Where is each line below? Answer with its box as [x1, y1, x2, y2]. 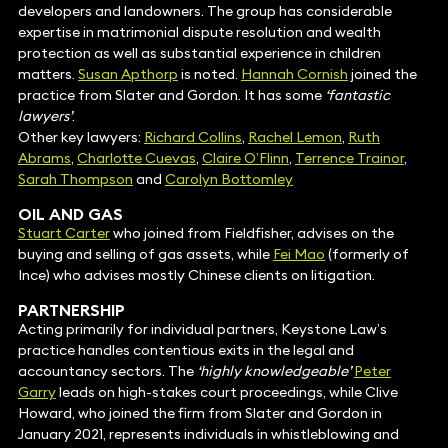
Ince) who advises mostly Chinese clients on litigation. [17, 266, 375, 285]
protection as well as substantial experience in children [17, 44, 381, 63]
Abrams [17, 149, 71, 168]
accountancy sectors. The [17, 362, 197, 381]
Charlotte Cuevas [76, 149, 196, 168]
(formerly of [324, 245, 409, 264]
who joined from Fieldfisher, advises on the [109, 224, 394, 243]
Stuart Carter [17, 224, 110, 243]
